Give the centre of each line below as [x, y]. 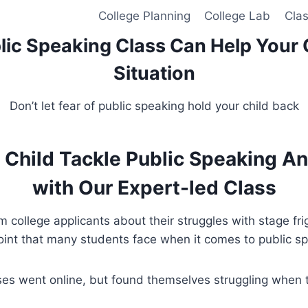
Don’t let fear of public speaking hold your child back [154, 106]
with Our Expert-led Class [154, 187]
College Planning [144, 16]
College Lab [238, 16]
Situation [154, 74]
